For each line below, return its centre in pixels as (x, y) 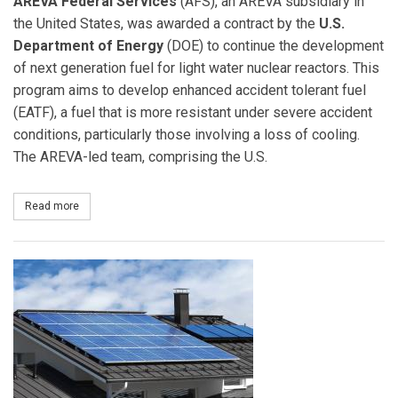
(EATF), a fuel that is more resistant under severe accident (193, 112)
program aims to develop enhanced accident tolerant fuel (190, 90)
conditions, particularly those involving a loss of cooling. (187, 134)
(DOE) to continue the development (274, 45)
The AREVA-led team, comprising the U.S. (140, 156)
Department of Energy (88, 45)
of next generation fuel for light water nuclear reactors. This (196, 68)
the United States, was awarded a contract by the (166, 23)
